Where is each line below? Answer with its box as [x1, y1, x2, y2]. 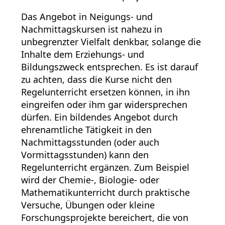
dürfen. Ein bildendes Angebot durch [21, 110, 178, 123]
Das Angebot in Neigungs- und [21, 10, 153, 23]
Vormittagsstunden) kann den [21, 148, 149, 161]
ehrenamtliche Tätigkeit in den [21, 123, 152, 136]
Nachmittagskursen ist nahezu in [21, 23, 162, 35]
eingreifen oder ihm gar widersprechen [21, 98, 187, 110]
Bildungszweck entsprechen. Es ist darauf [21, 60, 198, 73]
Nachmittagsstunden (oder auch [21, 136, 159, 148]
